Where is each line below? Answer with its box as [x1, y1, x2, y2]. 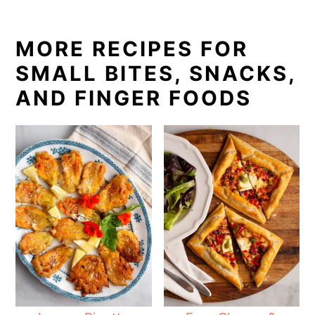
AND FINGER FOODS [15, 86, 252, 111]
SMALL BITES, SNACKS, [15, 61, 297, 86]
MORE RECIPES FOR [15, 37, 249, 62]
